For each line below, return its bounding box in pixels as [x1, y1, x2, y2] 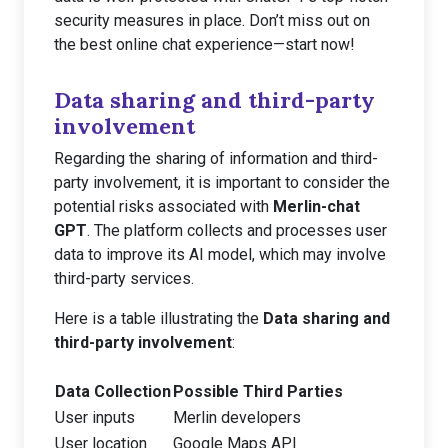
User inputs [55, 408, 135, 427]
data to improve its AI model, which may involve [54, 245, 386, 264]
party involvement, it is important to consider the [54, 173, 390, 192]
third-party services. [54, 269, 194, 288]
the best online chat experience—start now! [54, 35, 355, 54]
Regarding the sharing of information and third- [54, 149, 378, 168]
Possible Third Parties [173, 382, 343, 401]
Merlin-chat [273, 197, 360, 216]
